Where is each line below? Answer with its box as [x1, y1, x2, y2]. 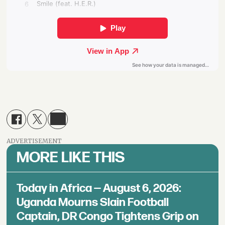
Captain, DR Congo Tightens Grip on [17, 209, 199, 224]
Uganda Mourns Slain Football [17, 195, 169, 210]
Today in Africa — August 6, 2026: [17, 181, 182, 196]
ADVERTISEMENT [7, 137, 62, 145]
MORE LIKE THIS [17, 149, 125, 167]
